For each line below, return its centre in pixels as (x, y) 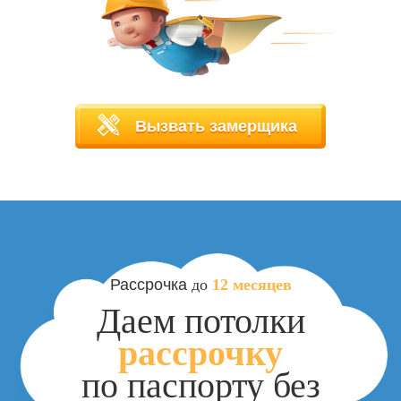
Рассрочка (150, 282)
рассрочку (200, 353)
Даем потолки (200, 320)
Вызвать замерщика (216, 126)
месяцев (262, 284)
